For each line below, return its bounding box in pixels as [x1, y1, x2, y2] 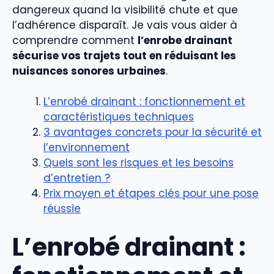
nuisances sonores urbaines [12, 63, 166, 78]
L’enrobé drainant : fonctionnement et [43, 94, 245, 109]
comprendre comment [12, 32, 138, 48]
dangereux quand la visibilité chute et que [12, 2, 238, 17]
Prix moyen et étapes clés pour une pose [43, 186, 259, 201]
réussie [43, 201, 81, 217]
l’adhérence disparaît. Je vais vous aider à [12, 17, 237, 32]
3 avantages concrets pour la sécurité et [43, 125, 262, 140]
